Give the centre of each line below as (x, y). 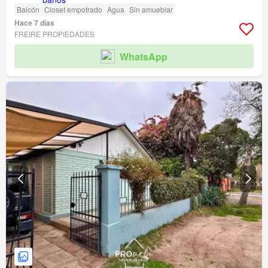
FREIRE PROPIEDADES (54, 34)
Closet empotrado (73, 10)
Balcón (28, 10)
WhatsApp (144, 56)
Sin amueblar (151, 10)
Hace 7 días (34, 23)
